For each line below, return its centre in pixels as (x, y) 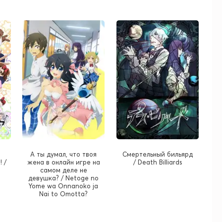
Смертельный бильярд (157, 154)
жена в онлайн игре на (63, 162)
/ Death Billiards (157, 162)
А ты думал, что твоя (64, 154)
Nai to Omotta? (64, 194)
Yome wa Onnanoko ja (64, 186)
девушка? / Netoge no (64, 178)
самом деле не (63, 170)
